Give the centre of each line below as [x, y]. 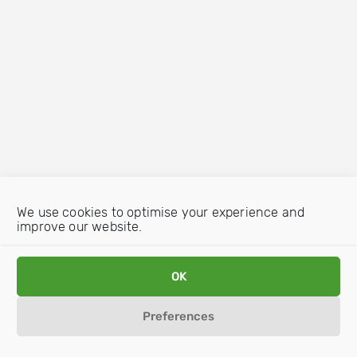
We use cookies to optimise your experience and [161, 212]
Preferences [178, 316]
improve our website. [80, 227]
